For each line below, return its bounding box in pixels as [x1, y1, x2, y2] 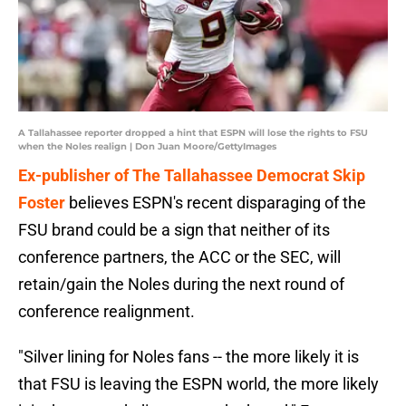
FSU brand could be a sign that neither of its [18, 220, 330, 240]
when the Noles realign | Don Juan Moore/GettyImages [18, 140, 276, 153]
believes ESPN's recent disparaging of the [65, 193, 366, 213]
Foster [18, 193, 65, 213]
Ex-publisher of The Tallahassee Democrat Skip [18, 166, 365, 186]
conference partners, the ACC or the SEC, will [18, 247, 341, 267]
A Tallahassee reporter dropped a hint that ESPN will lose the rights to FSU [18, 127, 368, 140]
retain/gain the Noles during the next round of [18, 275, 344, 295]
